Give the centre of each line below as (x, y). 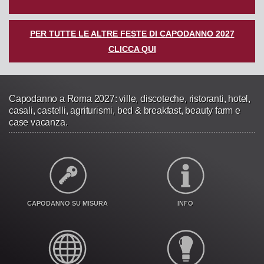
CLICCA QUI (132, 49)
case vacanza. (38, 122)
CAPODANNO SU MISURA (68, 203)
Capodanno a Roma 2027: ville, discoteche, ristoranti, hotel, (130, 98)
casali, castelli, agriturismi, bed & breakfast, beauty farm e (125, 110)
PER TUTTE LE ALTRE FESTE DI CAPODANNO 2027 (132, 33)
